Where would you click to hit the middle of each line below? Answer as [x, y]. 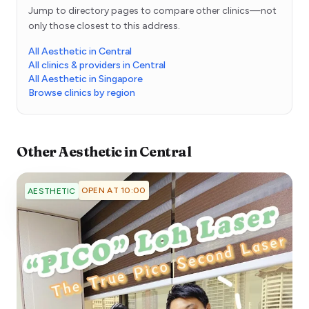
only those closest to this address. [104, 26]
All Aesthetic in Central [80, 52]
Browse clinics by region [82, 93]
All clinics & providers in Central [97, 66]
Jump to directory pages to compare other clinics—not [152, 11]
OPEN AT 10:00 [113, 191]
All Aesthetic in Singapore [86, 79]
